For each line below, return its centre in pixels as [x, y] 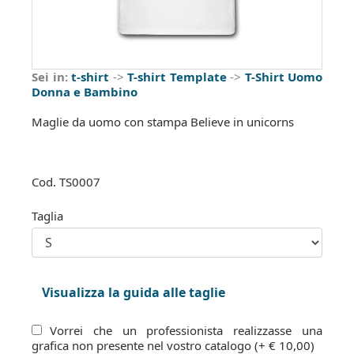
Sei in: [50, 77]
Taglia [47, 216]
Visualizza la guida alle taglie [134, 292]
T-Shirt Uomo [283, 77]
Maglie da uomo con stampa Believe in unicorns [163, 122]
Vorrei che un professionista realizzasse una [186, 330]
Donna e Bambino [85, 92]
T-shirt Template [177, 77]
